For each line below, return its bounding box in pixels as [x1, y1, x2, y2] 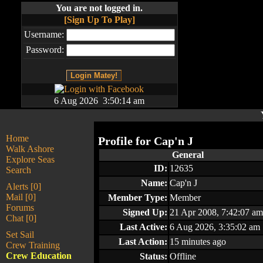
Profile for [98, 134, 154, 147]
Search [6, 165, 31, 175]
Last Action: [119, 237, 167, 247]
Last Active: [120, 222, 167, 232]
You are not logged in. [56, 3, 143, 13]
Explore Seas [6, 154, 55, 164]
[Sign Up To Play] [63, 15, 135, 25]
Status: [140, 251, 167, 261]
